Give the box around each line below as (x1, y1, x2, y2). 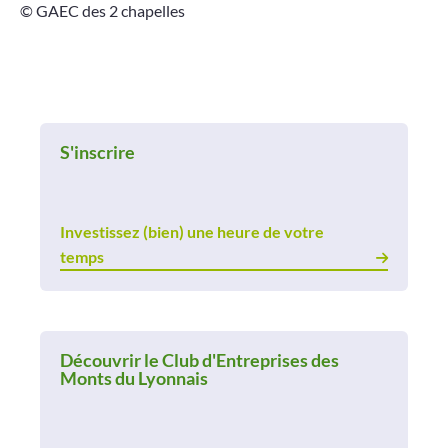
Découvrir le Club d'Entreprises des (60, 348, 339, 371)
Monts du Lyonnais (60, 366, 208, 389)
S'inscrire (60, 140, 135, 163)
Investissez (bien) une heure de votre (60, 221, 324, 241)
